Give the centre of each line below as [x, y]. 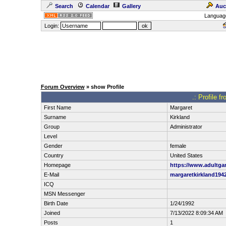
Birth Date [56, 203]
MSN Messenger [64, 194]
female [178, 146]
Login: [51, 26]
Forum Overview [63, 87]
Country [53, 155]
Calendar [97, 6]
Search [64, 6]
